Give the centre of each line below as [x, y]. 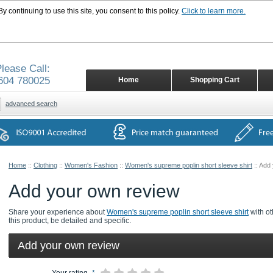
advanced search [31, 104]
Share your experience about [58, 212]
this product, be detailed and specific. [70, 221]
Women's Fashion [91, 165]
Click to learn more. [214, 11]
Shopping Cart [214, 80]
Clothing [45, 165]
